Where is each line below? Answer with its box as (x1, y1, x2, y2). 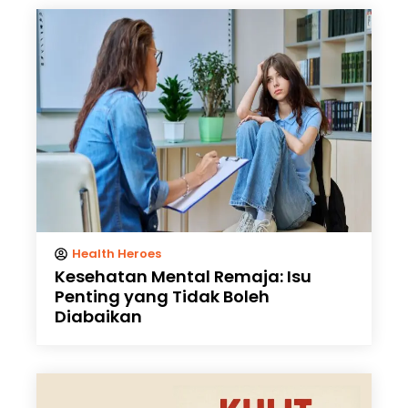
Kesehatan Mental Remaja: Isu (55, 265, 311, 289)
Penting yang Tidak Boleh (55, 285, 270, 309)
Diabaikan (55, 305, 142, 329)
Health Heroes (72, 245, 161, 263)
